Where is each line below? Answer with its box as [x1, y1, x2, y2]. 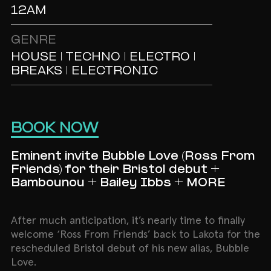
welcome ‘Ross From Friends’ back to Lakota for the [10, 229, 260, 240]
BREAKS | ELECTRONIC [10, 65, 158, 77]
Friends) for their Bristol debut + [10, 163, 220, 176]
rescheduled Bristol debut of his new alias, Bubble [10, 243, 249, 254]
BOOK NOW [10, 121, 99, 136]
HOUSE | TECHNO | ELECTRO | [10, 51, 196, 64]
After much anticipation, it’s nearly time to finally [10, 215, 245, 226]
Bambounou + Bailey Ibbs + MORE [10, 177, 226, 189]
